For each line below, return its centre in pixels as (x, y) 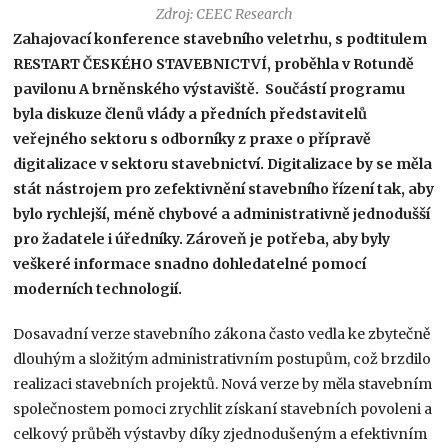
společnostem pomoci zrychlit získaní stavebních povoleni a (223, 409)
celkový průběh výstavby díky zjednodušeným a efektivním (220, 434)
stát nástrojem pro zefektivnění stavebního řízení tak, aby (224, 189)
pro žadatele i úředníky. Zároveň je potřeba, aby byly (202, 239)
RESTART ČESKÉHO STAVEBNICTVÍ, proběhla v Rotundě (214, 64)
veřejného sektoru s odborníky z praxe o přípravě (192, 139)
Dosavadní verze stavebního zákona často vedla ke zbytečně (222, 334)
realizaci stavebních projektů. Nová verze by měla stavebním (223, 384)
